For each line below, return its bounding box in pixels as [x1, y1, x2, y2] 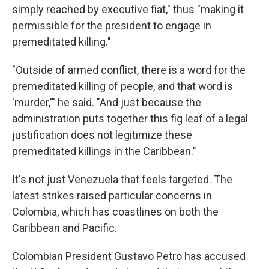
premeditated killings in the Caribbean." [12, 145, 196, 157]
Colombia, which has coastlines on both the [12, 205, 219, 218]
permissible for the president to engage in [12, 19, 211, 32]
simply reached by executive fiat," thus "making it [12, 3, 244, 16]
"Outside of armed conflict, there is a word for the [12, 64, 246, 76]
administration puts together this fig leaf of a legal [12, 112, 248, 125]
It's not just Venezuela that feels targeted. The [12, 173, 232, 186]
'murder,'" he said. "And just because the [12, 96, 201, 109]
